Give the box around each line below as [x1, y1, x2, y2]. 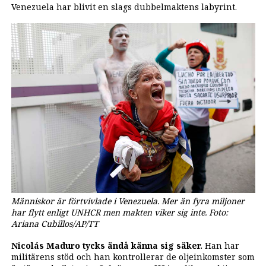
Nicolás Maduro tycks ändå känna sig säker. [11, 239, 202, 251]
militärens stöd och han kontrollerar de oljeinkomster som [11, 251, 255, 262]
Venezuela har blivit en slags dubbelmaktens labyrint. [11, 1, 237, 13]
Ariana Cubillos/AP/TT [11, 218, 99, 230]
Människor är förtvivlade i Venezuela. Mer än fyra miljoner [11, 195, 245, 207]
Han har [202, 239, 239, 251]
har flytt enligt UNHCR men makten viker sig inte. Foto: [11, 207, 228, 218]
